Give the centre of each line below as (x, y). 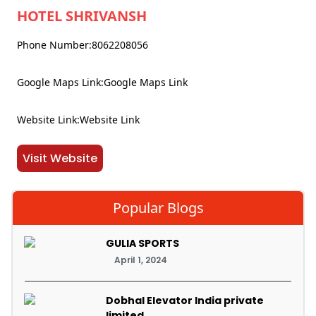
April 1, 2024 (141, 260)
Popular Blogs (158, 208)
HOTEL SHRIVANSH (82, 16)
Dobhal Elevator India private (185, 300)
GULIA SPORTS (142, 243)
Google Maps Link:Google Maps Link (102, 82)
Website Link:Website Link (78, 120)
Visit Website (60, 158)
